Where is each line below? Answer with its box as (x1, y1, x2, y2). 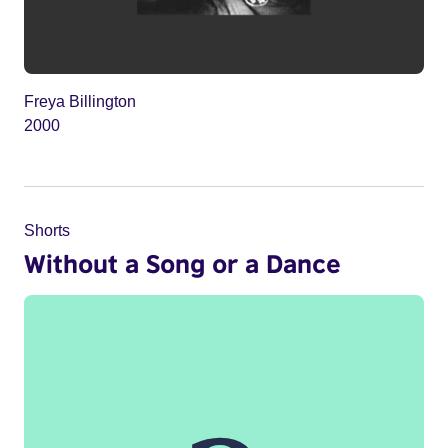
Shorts (24, 221, 70, 239)
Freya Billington (24, 92, 136, 110)
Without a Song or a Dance (24, 247, 341, 278)
